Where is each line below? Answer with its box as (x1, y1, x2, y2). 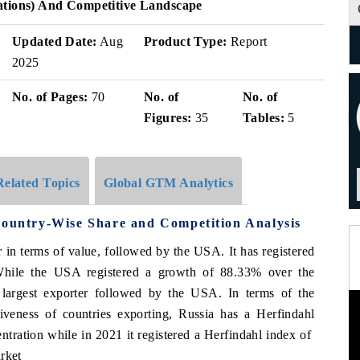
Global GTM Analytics (103, 175, 234, 190)
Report (227, 35, 268, 48)
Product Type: (144, 35, 227, 48)
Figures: (144, 111, 192, 125)
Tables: (243, 111, 284, 125)
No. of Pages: (12, 90, 88, 104)
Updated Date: (12, 35, 97, 48)
